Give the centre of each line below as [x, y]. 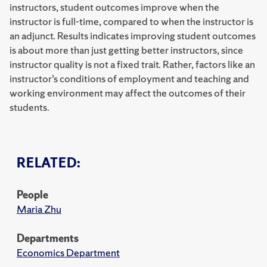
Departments [48, 238]
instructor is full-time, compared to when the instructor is [131, 21]
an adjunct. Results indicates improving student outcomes [133, 35]
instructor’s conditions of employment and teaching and [129, 78]
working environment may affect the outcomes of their [128, 93]
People [32, 195]
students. [30, 107]
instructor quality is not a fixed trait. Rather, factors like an [132, 64]
